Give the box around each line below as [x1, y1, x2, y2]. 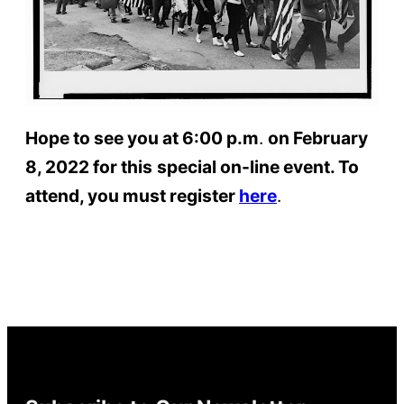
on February [268, 126, 368, 149]
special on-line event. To [157, 155, 359, 178]
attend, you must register [25, 184, 239, 207]
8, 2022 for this [25, 155, 152, 178]
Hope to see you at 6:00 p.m [25, 126, 259, 149]
